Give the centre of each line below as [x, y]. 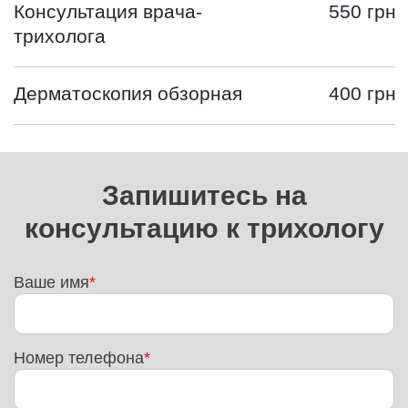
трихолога [60, 36]
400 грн [362, 93]
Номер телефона [79, 357]
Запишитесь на [204, 195]
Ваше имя [52, 282]
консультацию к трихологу [204, 228]
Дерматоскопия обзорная [128, 93]
